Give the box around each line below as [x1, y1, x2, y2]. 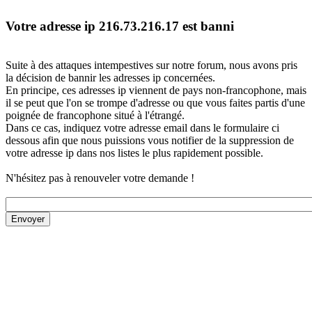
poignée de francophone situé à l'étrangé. [6, 109, 185, 122]
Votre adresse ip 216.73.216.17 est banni [6, 18, 234, 33]
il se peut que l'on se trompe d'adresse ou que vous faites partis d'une [6, 97, 305, 109]
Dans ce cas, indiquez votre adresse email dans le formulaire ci [6, 122, 279, 134]
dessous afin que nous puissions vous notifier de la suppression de [6, 134, 294, 147]
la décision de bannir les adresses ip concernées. [6, 72, 215, 84]
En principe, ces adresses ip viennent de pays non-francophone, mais [6, 84, 306, 97]
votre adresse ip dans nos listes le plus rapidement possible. [6, 147, 263, 159]
